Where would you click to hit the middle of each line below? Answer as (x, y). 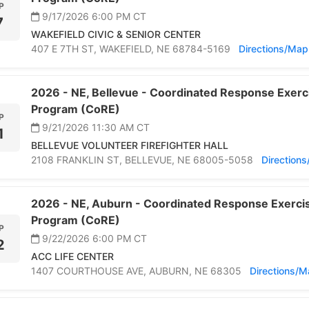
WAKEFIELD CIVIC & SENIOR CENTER (116, 34)
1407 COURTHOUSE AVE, (90, 271)
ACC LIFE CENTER (72, 257)
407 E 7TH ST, (65, 49)
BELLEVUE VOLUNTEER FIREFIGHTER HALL (130, 146)
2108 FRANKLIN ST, (78, 160)
